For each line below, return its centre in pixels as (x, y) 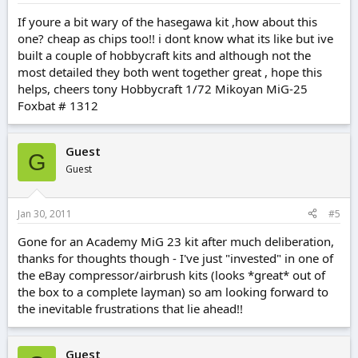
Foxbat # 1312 (58, 106)
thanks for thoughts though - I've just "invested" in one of (175, 258)
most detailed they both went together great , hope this (170, 72)
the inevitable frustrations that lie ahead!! (130, 308)
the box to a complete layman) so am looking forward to (173, 291)
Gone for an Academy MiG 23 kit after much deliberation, (176, 241)
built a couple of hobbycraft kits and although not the (164, 56)
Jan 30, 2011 (45, 213)
